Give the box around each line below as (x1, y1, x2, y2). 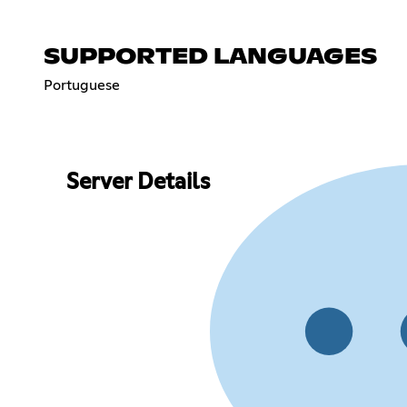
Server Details (65, 172, 210, 194)
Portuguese (44, 77, 120, 93)
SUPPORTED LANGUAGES (44, 45, 377, 68)
